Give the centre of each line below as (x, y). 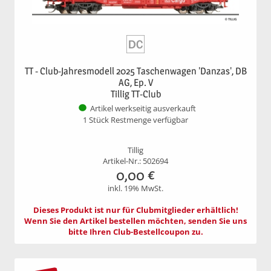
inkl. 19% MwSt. (135, 188)
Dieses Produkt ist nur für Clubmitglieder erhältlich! (135, 210)
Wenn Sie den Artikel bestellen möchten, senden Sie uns (135, 221)
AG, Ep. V (135, 82)
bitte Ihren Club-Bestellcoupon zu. (135, 232)
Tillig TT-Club (135, 94)
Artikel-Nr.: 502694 (135, 161)
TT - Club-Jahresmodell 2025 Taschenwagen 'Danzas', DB (135, 71)
